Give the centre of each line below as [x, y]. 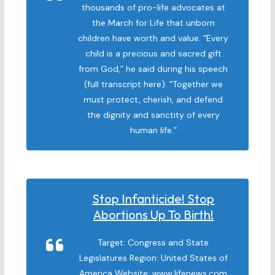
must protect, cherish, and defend [153, 99]
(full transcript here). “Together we [153, 84]
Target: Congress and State [153, 242]
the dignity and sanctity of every [153, 115]
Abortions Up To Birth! [153, 215]
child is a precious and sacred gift [153, 53]
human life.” [153, 130]
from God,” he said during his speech [153, 69]
